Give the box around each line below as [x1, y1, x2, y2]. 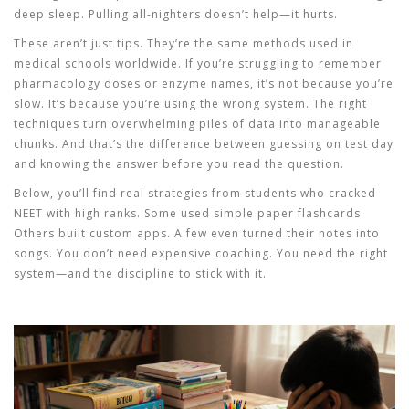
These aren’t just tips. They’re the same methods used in [14, 36, 353, 51]
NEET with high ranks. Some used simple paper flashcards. [14, 205, 364, 221]
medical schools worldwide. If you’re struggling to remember [14, 56, 382, 71]
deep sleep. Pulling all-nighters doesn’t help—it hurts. [14, 6, 338, 22]
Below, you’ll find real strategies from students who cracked [14, 185, 376, 201]
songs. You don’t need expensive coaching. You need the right [14, 246, 388, 261]
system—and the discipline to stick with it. [14, 266, 267, 281]
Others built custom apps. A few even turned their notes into [14, 225, 380, 241]
